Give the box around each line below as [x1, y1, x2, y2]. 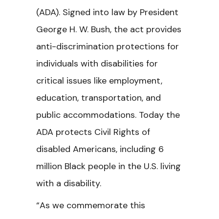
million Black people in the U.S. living [36, 160, 181, 172]
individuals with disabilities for [36, 58, 158, 69]
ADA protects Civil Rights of [36, 126, 150, 138]
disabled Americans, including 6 [36, 143, 164, 155]
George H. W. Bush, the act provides [36, 23, 181, 35]
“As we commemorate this [36, 199, 145, 211]
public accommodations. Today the [36, 109, 180, 121]
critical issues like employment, [36, 75, 162, 87]
